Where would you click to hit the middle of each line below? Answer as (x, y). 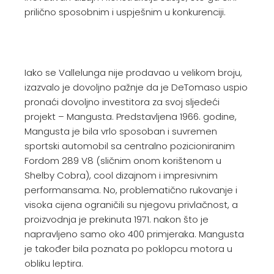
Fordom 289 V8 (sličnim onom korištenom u (123, 161)
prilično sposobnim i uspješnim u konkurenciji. (125, 12)
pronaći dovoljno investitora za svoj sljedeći (122, 102)
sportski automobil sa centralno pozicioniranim (130, 146)
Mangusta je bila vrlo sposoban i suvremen (121, 131)
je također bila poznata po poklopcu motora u (128, 249)
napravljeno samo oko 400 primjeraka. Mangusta (134, 234)
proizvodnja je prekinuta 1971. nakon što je (117, 219)
